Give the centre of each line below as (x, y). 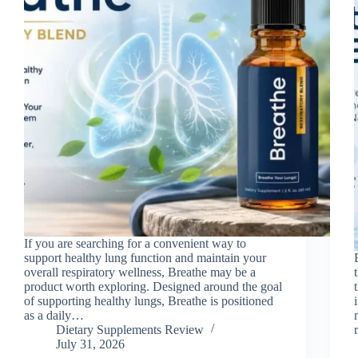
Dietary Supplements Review (130, 329)
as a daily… (54, 315)
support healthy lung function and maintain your (145, 257)
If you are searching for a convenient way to (135, 243)
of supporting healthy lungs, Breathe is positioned (149, 300)
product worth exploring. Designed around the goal (153, 286)
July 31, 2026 (90, 344)
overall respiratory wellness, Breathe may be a (140, 272)
